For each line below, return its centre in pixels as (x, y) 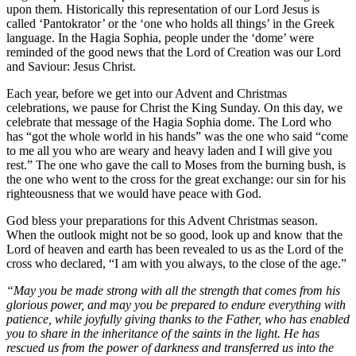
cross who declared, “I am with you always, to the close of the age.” (176, 263)
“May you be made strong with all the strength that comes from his (173, 290)
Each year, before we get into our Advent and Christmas (147, 93)
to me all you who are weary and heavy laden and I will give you (169, 150)
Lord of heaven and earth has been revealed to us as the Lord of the (175, 249)
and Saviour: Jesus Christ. (71, 66)
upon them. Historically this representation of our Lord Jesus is (163, 9)
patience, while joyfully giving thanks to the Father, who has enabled (178, 319)
